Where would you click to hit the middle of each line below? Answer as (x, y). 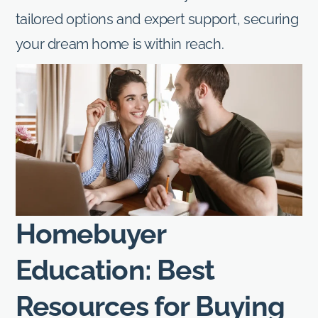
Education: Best (115, 269)
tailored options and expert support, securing (157, 19)
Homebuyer (90, 233)
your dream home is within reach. (120, 44)
